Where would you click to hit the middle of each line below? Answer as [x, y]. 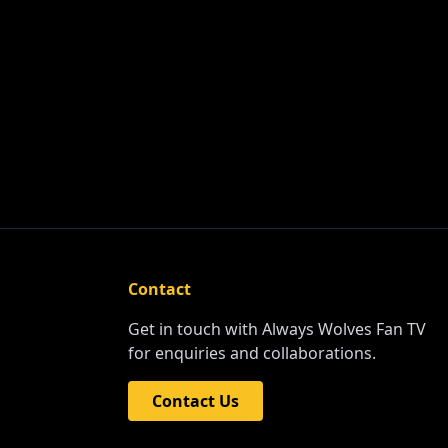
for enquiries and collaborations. [252, 353]
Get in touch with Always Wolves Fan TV [277, 329]
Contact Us [195, 401]
